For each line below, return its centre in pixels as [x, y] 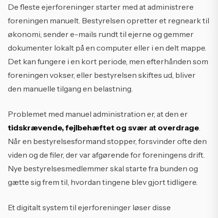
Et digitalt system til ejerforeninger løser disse [89, 207]
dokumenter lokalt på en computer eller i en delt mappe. [107, 48]
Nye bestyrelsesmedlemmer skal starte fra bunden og [103, 168]
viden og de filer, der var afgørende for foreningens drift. [106, 155]
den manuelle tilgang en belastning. [70, 89]
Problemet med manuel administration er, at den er [98, 114]
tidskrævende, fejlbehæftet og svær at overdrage [103, 127]
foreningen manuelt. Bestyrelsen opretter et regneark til [109, 20]
